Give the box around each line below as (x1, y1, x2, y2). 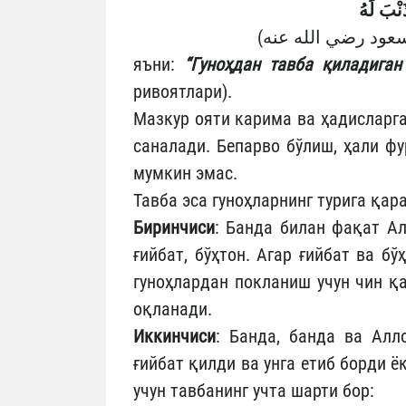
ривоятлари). (133, 80, 232, 102)
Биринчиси (133, 216, 215, 238)
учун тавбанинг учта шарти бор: (133, 379, 374, 401)
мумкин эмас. (133, 161, 237, 184)
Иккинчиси (133, 324, 216, 347)
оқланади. (133, 297, 212, 320)
